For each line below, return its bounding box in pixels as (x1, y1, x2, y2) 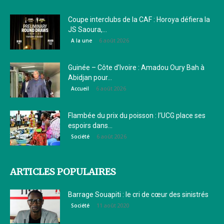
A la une (71, 37, 92, 44)
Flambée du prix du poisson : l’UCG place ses (68, 111, 205, 120)
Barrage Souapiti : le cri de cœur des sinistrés (68, 190, 208, 199)
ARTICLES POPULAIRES (10, 166, 116, 178)
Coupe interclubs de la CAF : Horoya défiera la (68, 15, 210, 24)
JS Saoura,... (68, 25, 107, 34)
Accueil (71, 85, 89, 92)
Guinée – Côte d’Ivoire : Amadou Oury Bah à (68, 63, 204, 72)
